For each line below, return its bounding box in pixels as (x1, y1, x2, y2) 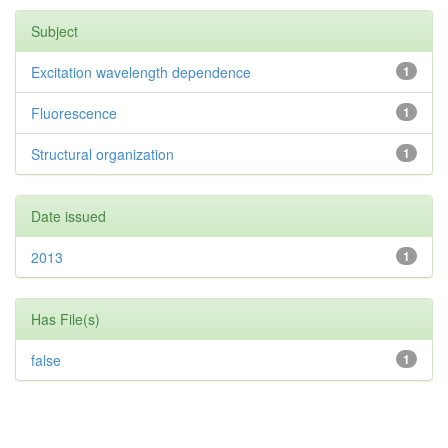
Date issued (31, 206, 106, 227)
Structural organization (31, 144, 174, 165)
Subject (31, 21, 78, 42)
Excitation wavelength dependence (31, 62, 251, 83)
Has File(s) (31, 309, 100, 330)
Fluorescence (31, 103, 117, 124)
